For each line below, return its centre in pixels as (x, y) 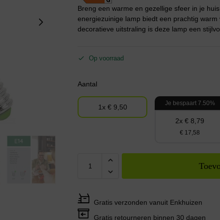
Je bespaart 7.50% (190, 103)
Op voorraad (107, 58)
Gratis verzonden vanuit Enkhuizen (148, 203)
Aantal (88, 84)
